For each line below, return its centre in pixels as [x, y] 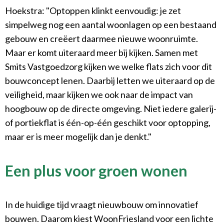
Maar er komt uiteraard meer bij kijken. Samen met [101, 52]
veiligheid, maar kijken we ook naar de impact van [99, 94]
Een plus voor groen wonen [96, 170]
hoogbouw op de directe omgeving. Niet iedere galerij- [111, 108]
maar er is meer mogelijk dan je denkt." [78, 136]
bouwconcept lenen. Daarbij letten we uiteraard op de [110, 80]
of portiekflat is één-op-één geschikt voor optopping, [108, 122]
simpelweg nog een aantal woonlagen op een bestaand [111, 24]
